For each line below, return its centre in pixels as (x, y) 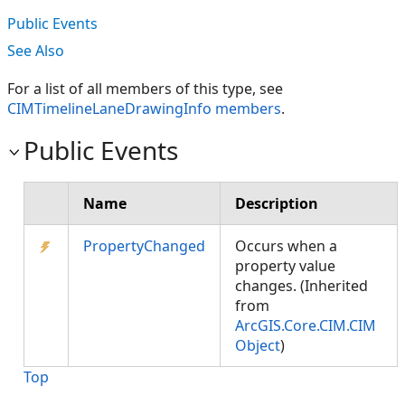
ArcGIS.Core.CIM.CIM (306, 325)
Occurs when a (286, 246)
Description (277, 203)
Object (258, 345)
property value (285, 266)
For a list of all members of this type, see (145, 89)
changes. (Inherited (301, 286)
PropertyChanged (144, 246)
